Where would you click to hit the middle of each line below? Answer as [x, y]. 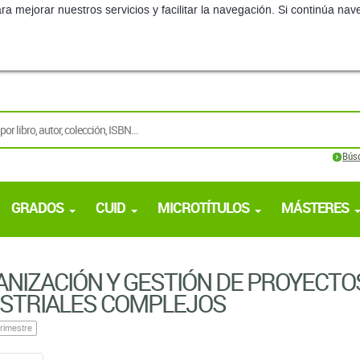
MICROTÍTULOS [203, 207]
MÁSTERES [315, 207]
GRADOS [37, 207]
